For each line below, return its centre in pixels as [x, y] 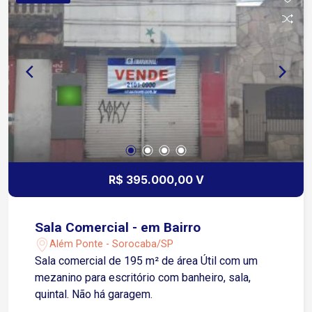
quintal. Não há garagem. [94, 294]
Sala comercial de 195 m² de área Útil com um [147, 260]
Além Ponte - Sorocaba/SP [112, 244]
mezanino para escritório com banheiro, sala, [72, 277]
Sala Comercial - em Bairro [118, 227]
